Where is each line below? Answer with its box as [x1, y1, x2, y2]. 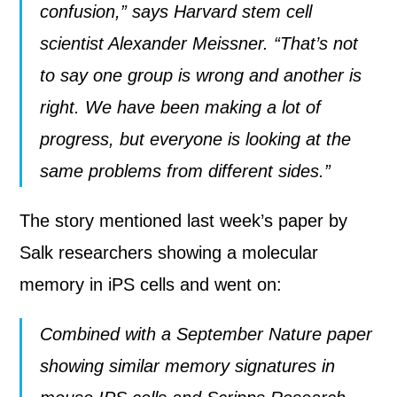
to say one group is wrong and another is [40, 66, 362, 85]
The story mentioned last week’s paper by [19, 211, 348, 230]
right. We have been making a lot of [40, 97, 322, 117]
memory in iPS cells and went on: [19, 275, 283, 294]
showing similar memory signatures [40, 356, 323, 376]
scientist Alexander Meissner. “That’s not [40, 34, 359, 53]
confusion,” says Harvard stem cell [40, 2, 313, 21]
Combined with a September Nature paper [40, 324, 373, 344]
